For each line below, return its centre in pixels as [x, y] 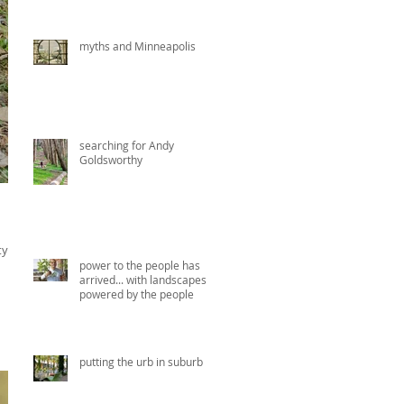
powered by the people [137, 294]
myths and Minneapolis [138, 46]
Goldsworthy [111, 159]
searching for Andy [127, 145]
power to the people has [140, 265]
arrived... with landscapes [143, 279]
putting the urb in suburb [141, 361]
